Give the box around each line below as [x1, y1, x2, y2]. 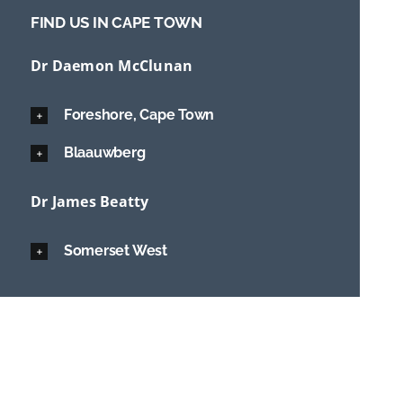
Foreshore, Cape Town [63, 106, 215, 124]
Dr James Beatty [30, 192, 149, 212]
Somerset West [63, 242, 167, 260]
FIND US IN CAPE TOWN [30, 13, 202, 32]
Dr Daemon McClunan [30, 56, 193, 76]
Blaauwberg [63, 144, 146, 162]
